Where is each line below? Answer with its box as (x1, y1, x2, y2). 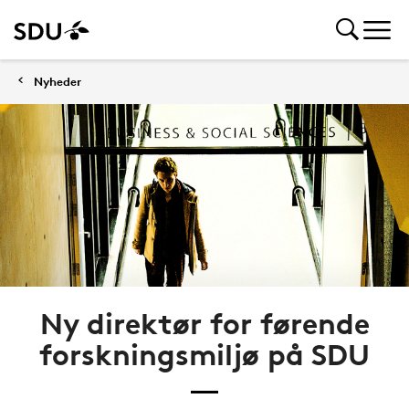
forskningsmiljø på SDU (39, 337, 370, 372)
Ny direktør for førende (39, 306, 370, 341)
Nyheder (34, 74, 81, 89)
